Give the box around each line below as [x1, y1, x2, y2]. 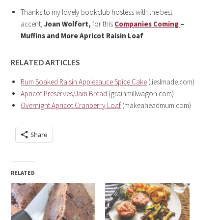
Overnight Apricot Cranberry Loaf [21, 100, 121, 110]
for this [91, 19, 115, 28]
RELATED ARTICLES [11, 57, 80, 67]
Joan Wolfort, [44, 19, 91, 28]
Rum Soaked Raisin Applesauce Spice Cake [21, 77, 147, 86]
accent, [21, 19, 45, 28]
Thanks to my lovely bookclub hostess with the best [21, 7, 173, 17]
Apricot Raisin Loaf [80, 30, 144, 40]
